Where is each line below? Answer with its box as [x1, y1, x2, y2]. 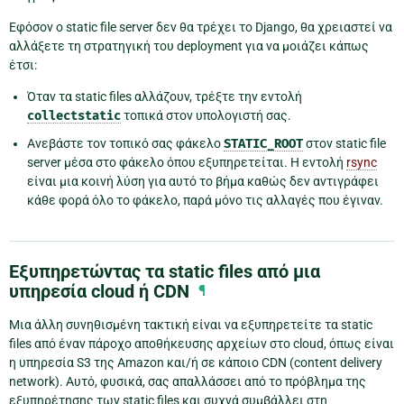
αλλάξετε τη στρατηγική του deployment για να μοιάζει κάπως [9, 39, 369, 54]
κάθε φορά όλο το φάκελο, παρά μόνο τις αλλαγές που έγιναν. [27, 193, 383, 208]
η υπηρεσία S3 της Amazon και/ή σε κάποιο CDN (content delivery [9, 355, 382, 371]
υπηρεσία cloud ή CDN [9, 280, 189, 303]
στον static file [303, 136, 386, 151]
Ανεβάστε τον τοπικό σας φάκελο [27, 136, 224, 151]
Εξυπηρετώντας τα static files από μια [9, 261, 320, 283]
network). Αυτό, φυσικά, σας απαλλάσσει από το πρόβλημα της [9, 374, 366, 390]
